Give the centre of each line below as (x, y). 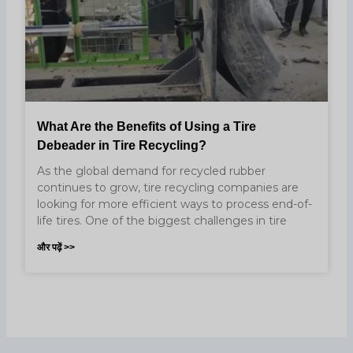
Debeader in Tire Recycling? (122, 145)
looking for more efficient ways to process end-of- (175, 204)
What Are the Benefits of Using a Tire (147, 126)
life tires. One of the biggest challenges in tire (162, 221)
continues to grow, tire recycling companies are (168, 188)
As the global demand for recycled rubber (152, 171)
